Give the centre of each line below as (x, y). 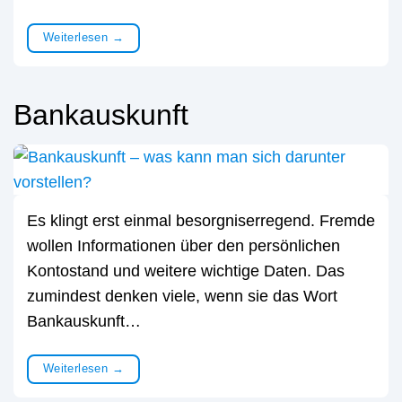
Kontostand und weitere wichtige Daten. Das (186, 271)
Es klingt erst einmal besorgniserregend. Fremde (201, 220)
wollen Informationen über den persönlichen (184, 245)
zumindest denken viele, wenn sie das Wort (182, 296)
